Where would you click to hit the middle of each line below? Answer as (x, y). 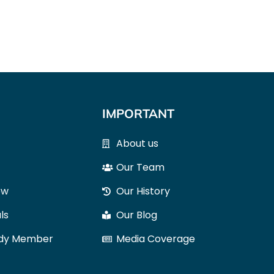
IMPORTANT (138, 113)
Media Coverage (155, 239)
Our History (143, 191)
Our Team (140, 167)
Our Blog (136, 215)
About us (137, 143)
